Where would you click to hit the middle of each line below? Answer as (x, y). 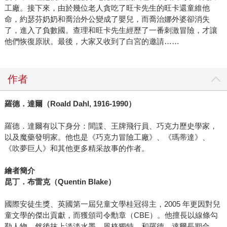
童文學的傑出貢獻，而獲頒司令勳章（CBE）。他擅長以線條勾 (111, 215)
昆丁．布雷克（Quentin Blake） (60, 182)
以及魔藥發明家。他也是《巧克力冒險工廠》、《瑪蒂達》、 (107, 137)
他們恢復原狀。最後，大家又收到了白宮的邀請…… (92, 42)
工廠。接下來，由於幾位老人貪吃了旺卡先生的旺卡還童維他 (107, 8)
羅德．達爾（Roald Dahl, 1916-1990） (70, 104)
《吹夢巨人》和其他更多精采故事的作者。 (77, 148)
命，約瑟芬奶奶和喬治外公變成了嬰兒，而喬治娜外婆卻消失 (107, 19)
